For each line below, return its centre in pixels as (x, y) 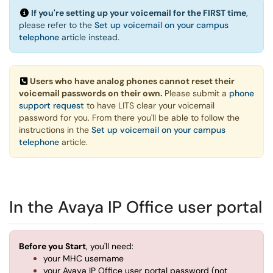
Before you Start (52, 246)
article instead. (89, 37)
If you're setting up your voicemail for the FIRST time (139, 13)
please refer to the (57, 25)
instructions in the (55, 130)
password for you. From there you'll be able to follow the (129, 118)
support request (51, 105)
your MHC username (83, 258)
